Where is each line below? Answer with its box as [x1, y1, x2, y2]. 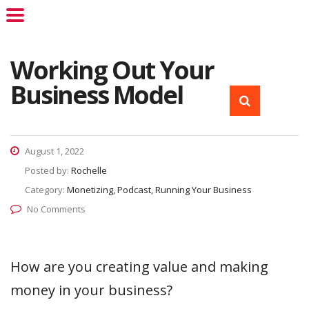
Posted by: [25, 164, 71, 177]
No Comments [27, 203, 86, 215]
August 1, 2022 [23, 145, 84, 157]
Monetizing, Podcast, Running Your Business [67, 183, 252, 196]
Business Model [10, 78, 183, 112]
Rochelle [71, 164, 107, 177]
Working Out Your [10, 53, 214, 87]
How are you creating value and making [10, 257, 268, 276]
